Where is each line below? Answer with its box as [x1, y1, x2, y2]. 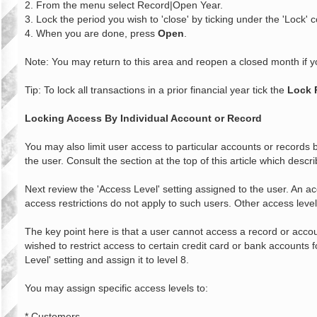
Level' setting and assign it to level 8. [25, 254, 189, 266]
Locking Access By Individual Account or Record [25, 113, 262, 125]
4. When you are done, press [25, 28, 158, 40]
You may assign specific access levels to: [25, 282, 208, 294]
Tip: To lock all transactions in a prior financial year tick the [25, 84, 287, 96]
